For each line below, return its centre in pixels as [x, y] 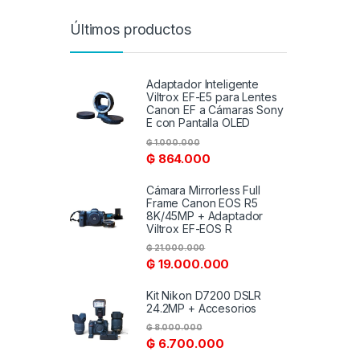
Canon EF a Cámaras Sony [215, 110]
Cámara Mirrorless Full [203, 190]
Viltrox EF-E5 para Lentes [212, 97]
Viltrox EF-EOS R [189, 228]
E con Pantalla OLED [198, 123]
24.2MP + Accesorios [202, 308]
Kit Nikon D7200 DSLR [204, 295]
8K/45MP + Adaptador [205, 215]
